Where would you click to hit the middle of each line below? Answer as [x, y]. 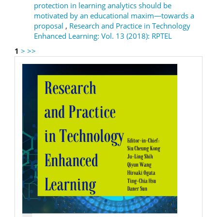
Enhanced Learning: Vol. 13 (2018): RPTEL [103, 36]
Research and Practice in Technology [130, 25]
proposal [50, 25]
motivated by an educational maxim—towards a [114, 15]
